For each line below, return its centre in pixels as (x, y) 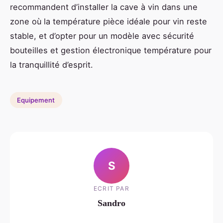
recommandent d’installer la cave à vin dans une (104, 7)
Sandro (111, 203)
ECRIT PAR (111, 188)
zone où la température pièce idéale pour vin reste (109, 22)
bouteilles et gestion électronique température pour (111, 51)
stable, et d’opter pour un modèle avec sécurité (102, 36)
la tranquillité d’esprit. (52, 65)
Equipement (36, 100)
